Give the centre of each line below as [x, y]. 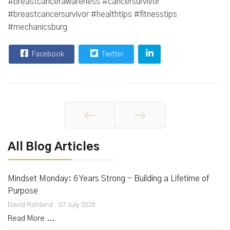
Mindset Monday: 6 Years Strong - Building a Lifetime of [108, 179]
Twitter [112, 54]
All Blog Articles [54, 147]
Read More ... [31, 219]
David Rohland [30, 205]
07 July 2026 [77, 205]
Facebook [47, 54]
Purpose [23, 191]
